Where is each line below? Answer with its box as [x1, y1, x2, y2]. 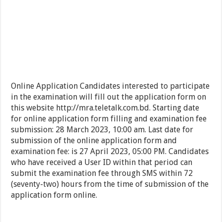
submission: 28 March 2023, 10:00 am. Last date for [11, 125, 194, 135]
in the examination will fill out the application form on [11, 92, 207, 102]
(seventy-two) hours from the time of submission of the [11, 179, 209, 189]
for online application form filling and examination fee [11, 114, 207, 124]
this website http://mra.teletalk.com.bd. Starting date [11, 103, 200, 113]
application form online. [11, 190, 98, 200]
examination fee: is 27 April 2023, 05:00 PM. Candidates [11, 147, 209, 157]
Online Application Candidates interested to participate [11, 81, 210, 91]
